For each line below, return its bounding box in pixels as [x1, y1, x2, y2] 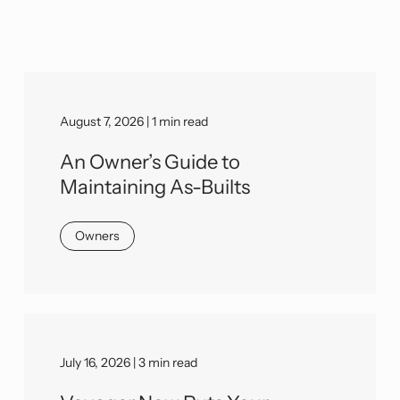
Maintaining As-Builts [60, 174, 251, 199]
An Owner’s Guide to [60, 149, 241, 174]
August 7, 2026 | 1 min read [60, 112, 209, 129]
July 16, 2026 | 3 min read [60, 354, 198, 371]
